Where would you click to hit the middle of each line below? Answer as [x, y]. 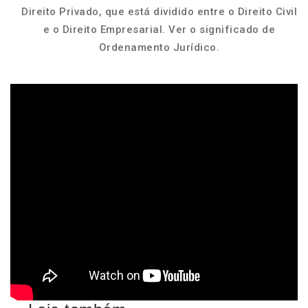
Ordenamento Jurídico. [159, 47]
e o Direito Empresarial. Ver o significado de [159, 30]
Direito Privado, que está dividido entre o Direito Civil [159, 12]
